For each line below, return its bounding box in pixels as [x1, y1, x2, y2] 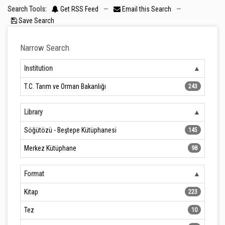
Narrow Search [20, 43, 69, 53]
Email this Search [121, 5, 173, 13]
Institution [24, 64, 53, 72]
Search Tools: [8, 5, 47, 13]
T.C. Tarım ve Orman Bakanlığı [24, 82, 106, 90]
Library [24, 108, 43, 116]
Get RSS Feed [59, 5, 98, 13]
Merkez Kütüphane [24, 144, 76, 152]
